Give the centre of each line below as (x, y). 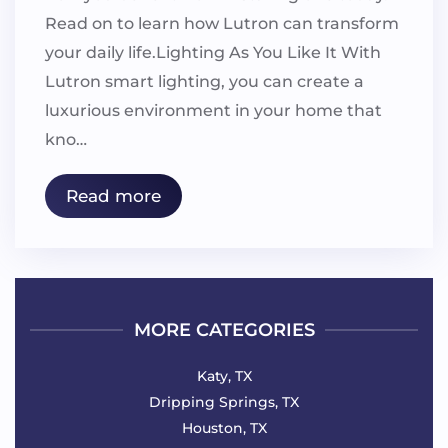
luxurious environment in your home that (213, 110)
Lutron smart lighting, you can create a (204, 81)
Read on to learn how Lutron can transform (222, 23)
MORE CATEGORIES (224, 329)
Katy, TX (224, 375)
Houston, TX (224, 427)
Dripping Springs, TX (224, 401)
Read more (113, 195)
